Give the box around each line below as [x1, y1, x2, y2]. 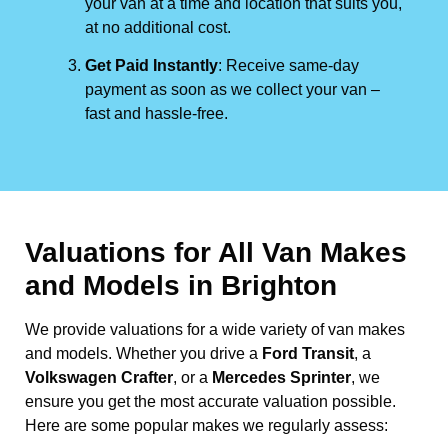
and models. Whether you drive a [25, 344, 262, 362]
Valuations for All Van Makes [25, 236, 407, 268]
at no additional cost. [85, 18, 231, 36]
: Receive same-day [218, 56, 359, 74]
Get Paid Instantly [85, 56, 218, 74]
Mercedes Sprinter [212, 368, 351, 386]
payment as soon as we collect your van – [85, 80, 380, 98]
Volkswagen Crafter [25, 368, 173, 386]
